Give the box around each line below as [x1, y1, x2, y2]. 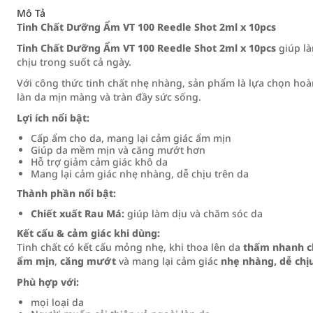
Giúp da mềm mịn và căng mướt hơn [31, 143, 205, 156]
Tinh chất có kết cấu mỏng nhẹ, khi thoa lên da [17, 240, 243, 254]
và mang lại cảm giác [116, 254, 221, 268]
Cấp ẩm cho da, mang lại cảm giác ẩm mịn [31, 131, 231, 145]
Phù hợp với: [17, 275, 79, 289]
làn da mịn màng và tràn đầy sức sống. [17, 90, 201, 103]
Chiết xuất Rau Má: [31, 207, 124, 220]
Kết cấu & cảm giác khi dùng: [17, 226, 160, 240]
